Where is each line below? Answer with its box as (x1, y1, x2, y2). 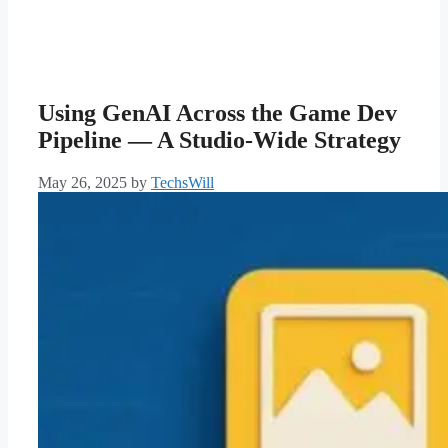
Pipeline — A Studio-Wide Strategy (38, 126, 401, 153)
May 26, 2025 (38, 173, 127, 191)
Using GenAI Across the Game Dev (38, 99, 397, 126)
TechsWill (151, 173, 214, 191)
